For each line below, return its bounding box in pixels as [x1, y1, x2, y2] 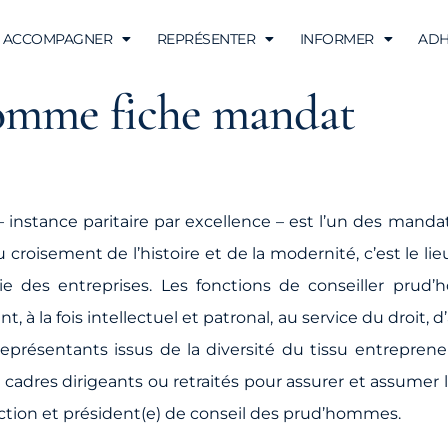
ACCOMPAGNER [2, 29, 113, 48]
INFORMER [299, 29, 374, 48]
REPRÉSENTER [156, 29, 256, 48]
